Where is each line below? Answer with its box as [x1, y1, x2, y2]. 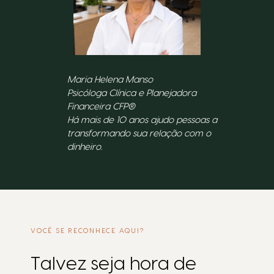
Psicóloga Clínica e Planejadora [67, 89, 196, 98]
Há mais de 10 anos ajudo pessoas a [67, 116, 217, 125]
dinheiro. [67, 143, 102, 152]
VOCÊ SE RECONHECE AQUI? [31, 228, 144, 235]
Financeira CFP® [67, 102, 135, 112]
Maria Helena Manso [67, 75, 153, 85]
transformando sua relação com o [67, 129, 211, 139]
